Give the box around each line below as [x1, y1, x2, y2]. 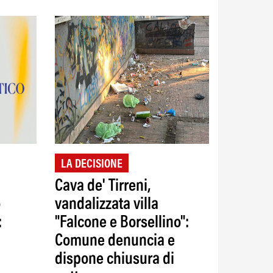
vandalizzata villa [54, 196, 158, 213]
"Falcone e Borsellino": [54, 214, 189, 232]
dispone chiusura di [54, 250, 174, 268]
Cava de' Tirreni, [54, 177, 151, 195]
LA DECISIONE [60, 158, 122, 171]
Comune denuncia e [54, 232, 175, 250]
